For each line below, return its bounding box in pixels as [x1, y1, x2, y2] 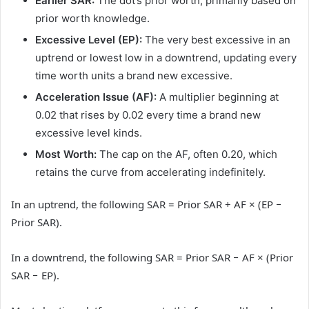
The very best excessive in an [142, 33, 290, 47]
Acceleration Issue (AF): [35, 90, 157, 104]
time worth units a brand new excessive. [35, 69, 232, 83]
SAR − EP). [11, 268, 59, 283]
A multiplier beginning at [157, 90, 279, 104]
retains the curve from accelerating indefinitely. [35, 166, 266, 179]
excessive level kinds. [35, 126, 142, 140]
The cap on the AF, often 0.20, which [97, 148, 277, 161]
